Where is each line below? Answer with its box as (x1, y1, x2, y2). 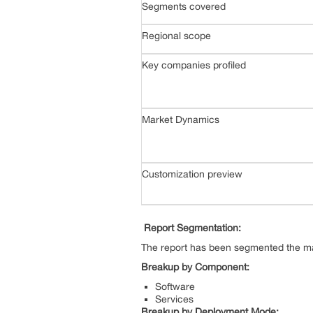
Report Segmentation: (144, 221, 241, 233)
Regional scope (142, 30, 211, 41)
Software (155, 280, 195, 292)
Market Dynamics (142, 114, 219, 125)
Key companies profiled (142, 59, 246, 71)
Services (155, 293, 199, 305)
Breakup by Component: (141, 261, 249, 272)
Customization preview (142, 168, 242, 180)
